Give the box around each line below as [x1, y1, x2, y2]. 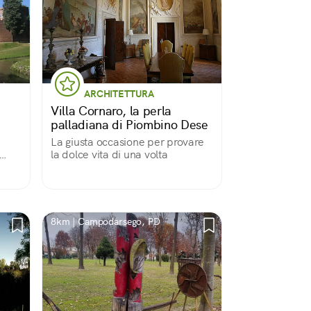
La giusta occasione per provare [51, 135, 204, 149]
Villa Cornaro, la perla [51, 103, 171, 119]
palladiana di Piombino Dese [51, 117, 208, 133]
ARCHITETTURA [84, 87, 155, 100]
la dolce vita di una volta [51, 147, 168, 162]
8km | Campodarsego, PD [51, 215, 160, 228]
